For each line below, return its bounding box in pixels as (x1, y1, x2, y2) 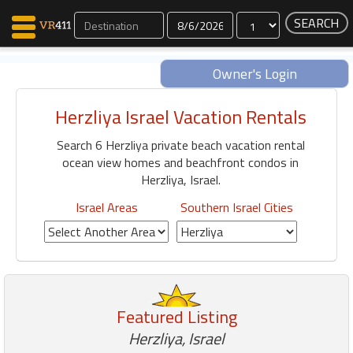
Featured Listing (116, 303, 237, 330)
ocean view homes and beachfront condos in (62, 153, 299, 172)
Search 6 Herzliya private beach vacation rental (56, 136, 305, 154)
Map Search (21, 106, 92, 125)
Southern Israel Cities (180, 198, 293, 217)
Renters (32, 311, 74, 330)
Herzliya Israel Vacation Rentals (54, 102, 307, 131)
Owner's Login (212, 63, 297, 84)
